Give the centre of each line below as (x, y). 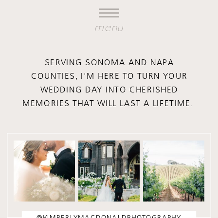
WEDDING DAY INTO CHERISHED (109, 90)
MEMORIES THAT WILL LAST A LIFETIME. (109, 103)
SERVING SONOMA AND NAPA (109, 63)
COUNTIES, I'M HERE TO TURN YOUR (109, 76)
